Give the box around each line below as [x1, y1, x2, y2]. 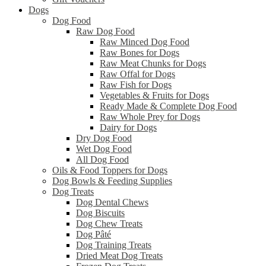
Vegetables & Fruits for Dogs [100, 90, 209, 101]
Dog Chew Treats [76, 218, 142, 229]
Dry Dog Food [76, 133, 132, 144]
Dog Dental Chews [76, 197, 148, 208]
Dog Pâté [76, 229, 111, 240]
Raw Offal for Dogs [100, 69, 175, 80]
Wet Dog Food [76, 144, 132, 154]
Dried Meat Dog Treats [76, 251, 163, 261]
